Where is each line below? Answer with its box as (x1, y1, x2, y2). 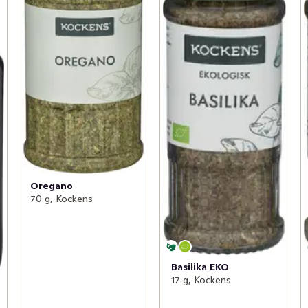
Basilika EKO (170, 260, 229, 273)
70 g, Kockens (30, 192, 93, 205)
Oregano (30, 179, 73, 192)
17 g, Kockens (170, 273, 231, 286)
